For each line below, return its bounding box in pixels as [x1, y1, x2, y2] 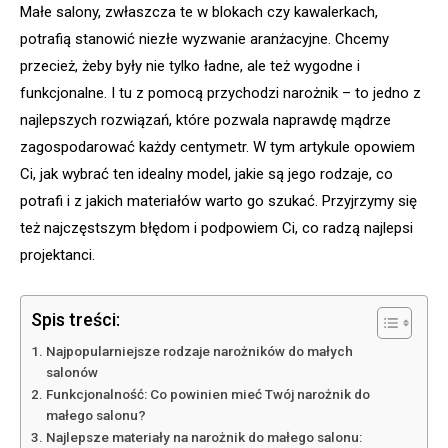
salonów [45, 364, 98, 381]
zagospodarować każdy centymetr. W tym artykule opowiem [20, 138, 415, 157]
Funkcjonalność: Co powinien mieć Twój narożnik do [45, 386, 370, 403]
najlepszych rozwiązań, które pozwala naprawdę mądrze [20, 111, 391, 130]
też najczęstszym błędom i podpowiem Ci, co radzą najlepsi [20, 219, 413, 238]
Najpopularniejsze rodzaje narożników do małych [45, 343, 353, 360]
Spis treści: [31, 309, 120, 331]
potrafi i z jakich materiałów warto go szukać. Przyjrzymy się [20, 192, 417, 211]
